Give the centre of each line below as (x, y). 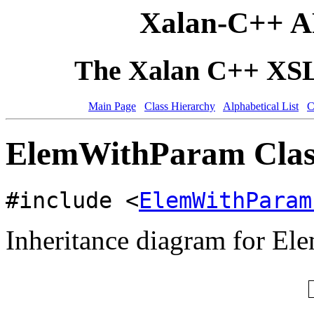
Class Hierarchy (180, 106)
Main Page (112, 106)
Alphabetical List (261, 106)
